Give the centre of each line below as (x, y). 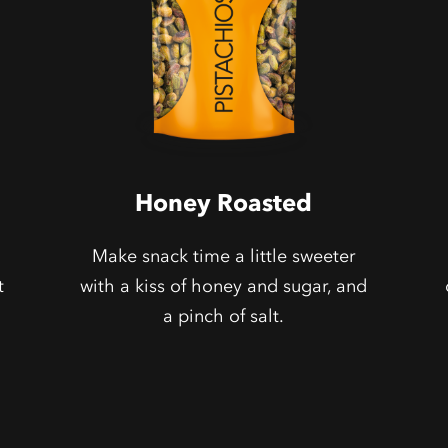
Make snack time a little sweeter (224, 256)
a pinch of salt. (224, 316)
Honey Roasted (224, 202)
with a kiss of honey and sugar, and (224, 286)
